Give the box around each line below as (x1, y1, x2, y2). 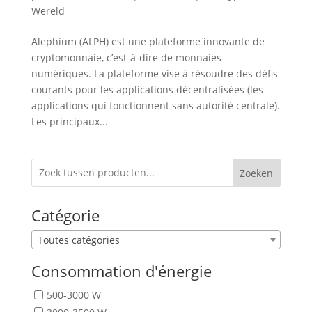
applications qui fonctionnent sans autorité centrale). (31, 98, 280, 112)
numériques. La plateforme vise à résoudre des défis (31, 66, 278, 80)
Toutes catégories (37, 233, 120, 247)
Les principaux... (31, 114, 108, 128)
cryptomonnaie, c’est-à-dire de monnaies (31, 50, 221, 64)
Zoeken (240, 166, 274, 180)
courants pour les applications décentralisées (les (31, 82, 263, 96)
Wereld (31, 3, 65, 17)
